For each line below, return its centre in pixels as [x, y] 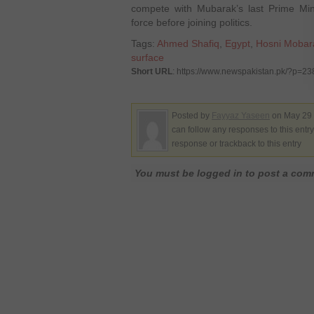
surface [148, 57]
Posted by [192, 116]
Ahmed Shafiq [188, 43]
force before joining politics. [192, 22]
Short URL [152, 71]
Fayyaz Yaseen [241, 116]
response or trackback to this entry [237, 144]
